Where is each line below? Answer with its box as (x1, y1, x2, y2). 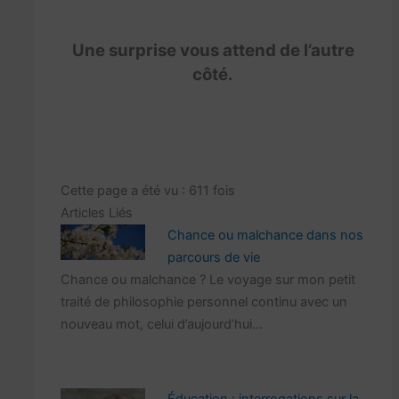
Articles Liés (60, 204, 133, 221)
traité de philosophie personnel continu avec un (60, 293, 347, 310)
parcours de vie (167, 248, 260, 265)
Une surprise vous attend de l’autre (71, 39, 354, 61)
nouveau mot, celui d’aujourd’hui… (60, 315, 263, 332)
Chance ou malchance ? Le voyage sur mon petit (60, 271, 355, 288)
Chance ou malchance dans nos (167, 226, 363, 243)
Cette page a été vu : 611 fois (60, 182, 235, 199)
